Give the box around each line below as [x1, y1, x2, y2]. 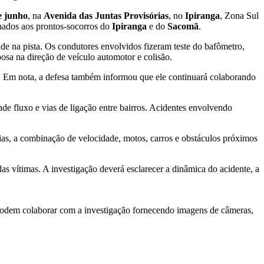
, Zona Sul [220, 11, 259, 21]
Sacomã [167, 21, 199, 32]
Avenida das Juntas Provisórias [44, 11, 169, 21]
